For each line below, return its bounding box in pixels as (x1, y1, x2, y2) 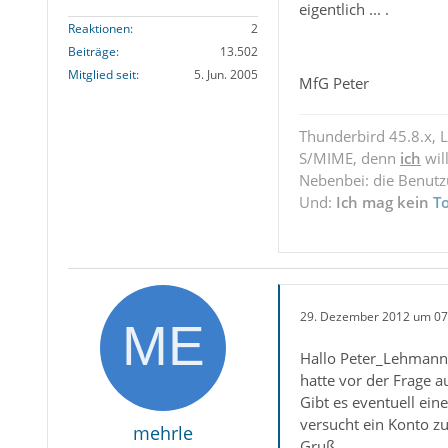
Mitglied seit (67, 66, 136, 84)
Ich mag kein (335, 192, 433, 213)
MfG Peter (298, 73, 369, 94)
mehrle (132, 421, 193, 446)
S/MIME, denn (298, 148, 400, 169)
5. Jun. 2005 (193, 66, 258, 84)
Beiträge (67, 43, 116, 61)
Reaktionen (67, 20, 130, 38)
